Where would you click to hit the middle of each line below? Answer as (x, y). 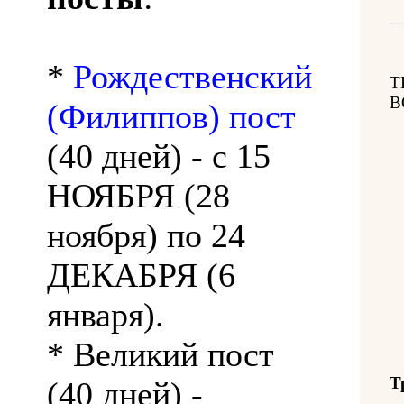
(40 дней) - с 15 (159, 156)
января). (106, 314)
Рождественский (193, 76)
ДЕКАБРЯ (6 (141, 275)
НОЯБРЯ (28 (138, 195)
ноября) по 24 (146, 235)
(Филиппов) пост (171, 116)
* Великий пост (161, 354)
